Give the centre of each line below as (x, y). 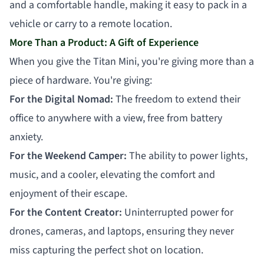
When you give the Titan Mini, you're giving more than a (132, 61)
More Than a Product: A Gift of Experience (104, 42)
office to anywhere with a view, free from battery (116, 118)
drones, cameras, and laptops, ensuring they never (122, 231)
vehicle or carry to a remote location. (91, 24)
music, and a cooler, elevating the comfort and (112, 174)
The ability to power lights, (187, 156)
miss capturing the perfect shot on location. (106, 250)
